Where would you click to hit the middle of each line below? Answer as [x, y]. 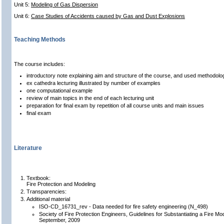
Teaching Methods [40, 39]
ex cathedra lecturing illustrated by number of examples [93, 83]
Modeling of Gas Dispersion [64, 4]
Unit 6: [22, 16]
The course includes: [39, 64]
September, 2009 [59, 220]
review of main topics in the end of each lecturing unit [90, 98]
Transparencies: [46, 191]
